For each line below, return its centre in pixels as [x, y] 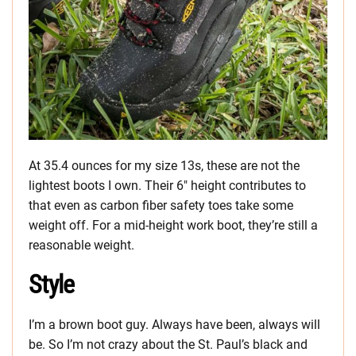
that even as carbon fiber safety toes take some [161, 205]
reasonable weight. [81, 245]
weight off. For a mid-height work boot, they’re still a [173, 225]
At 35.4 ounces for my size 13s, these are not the [164, 166]
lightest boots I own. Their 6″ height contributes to [167, 186]
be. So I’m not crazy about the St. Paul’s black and [168, 344]
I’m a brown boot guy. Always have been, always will [174, 325]
